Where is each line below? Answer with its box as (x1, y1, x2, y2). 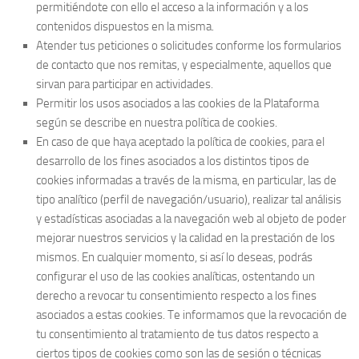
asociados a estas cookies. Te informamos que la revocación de (36, 308, 347, 322)
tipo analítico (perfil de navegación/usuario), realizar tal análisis (36, 192, 341, 207)
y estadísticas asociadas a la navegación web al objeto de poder (36, 212, 346, 226)
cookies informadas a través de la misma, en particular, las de (36, 173, 337, 188)
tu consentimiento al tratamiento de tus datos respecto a (36, 327, 318, 341)
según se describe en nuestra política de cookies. (36, 115, 277, 130)
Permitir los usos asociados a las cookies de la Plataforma (36, 96, 319, 111)
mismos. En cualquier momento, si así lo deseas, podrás (36, 250, 313, 264)
